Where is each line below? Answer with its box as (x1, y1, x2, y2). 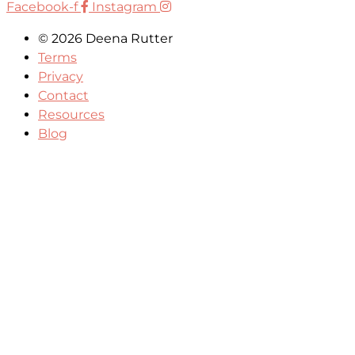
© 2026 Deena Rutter (38, 31, 173, 46)
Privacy (38, 69, 83, 84)
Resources (38, 107, 105, 122)
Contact (38, 88, 89, 103)
